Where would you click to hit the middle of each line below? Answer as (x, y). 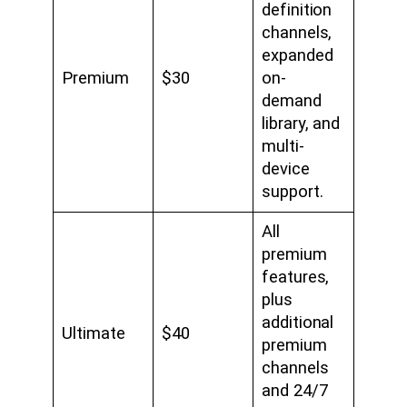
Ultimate (94, 334)
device (286, 169)
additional (298, 323)
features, (296, 278)
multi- (283, 147)
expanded (298, 56)
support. (293, 192)
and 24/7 (295, 391)
